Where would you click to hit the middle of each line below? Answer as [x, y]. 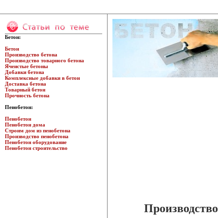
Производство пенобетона [37, 136]
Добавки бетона [25, 72]
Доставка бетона [26, 84]
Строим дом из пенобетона [38, 130]
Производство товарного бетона [45, 60]
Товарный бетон [25, 90]
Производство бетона [31, 54]
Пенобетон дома [25, 125]
